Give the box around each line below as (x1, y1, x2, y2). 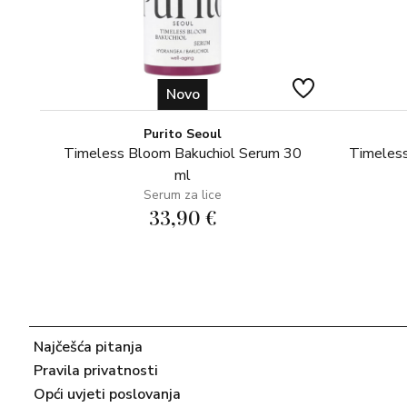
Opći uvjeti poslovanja (34, 384, 181, 404)
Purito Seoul (144, 125, 222, 143)
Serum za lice (144, 186, 222, 203)
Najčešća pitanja (34, 337, 143, 357)
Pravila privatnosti (34, 361, 158, 381)
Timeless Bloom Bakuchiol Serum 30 (64, 144, 302, 164)
